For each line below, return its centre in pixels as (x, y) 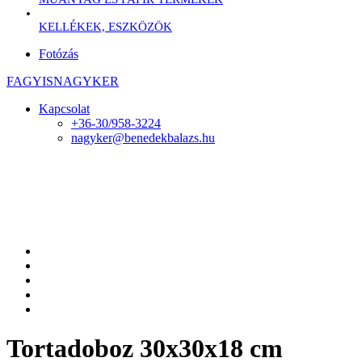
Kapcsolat (64, 108)
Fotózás (59, 53)
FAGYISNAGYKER (63, 81)
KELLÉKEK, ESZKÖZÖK (105, 26)
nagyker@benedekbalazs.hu (143, 137)
